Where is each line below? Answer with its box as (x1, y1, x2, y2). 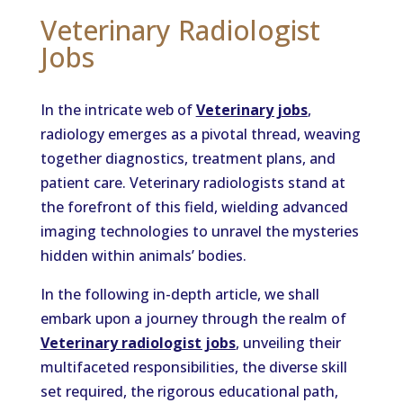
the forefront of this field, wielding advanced (40, 197, 348, 217)
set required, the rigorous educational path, (40, 381, 338, 401)
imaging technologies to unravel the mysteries (40, 221, 359, 241)
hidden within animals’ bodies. (40, 246, 246, 265)
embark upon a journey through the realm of (40, 309, 346, 328)
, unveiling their (235, 333, 341, 353)
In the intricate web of (40, 100, 196, 120)
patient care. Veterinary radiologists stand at (40, 173, 345, 193)
